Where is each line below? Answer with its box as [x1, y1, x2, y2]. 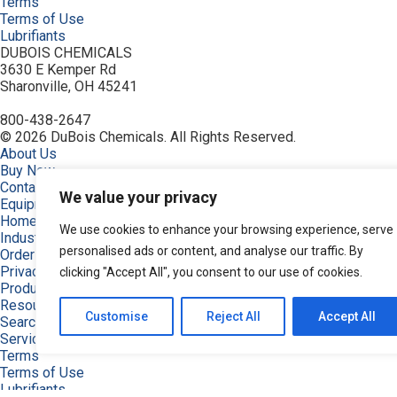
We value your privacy [59, 188, 217, 206]
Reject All [206, 309, 261, 323]
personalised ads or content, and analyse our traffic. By [59, 244, 363, 258]
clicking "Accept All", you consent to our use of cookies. [59, 265, 362, 279]
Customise [84, 309, 148, 323]
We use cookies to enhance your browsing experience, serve [59, 222, 393, 237]
